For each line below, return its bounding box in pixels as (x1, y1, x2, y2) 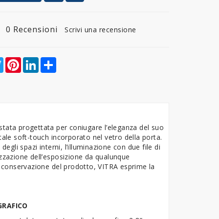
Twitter (3, 56, 28, 66)
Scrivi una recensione (65, 25, 136, 35)
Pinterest (21, 56, 51, 66)
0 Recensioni (5, 24, 58, 35)
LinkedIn (39, 56, 67, 66)
